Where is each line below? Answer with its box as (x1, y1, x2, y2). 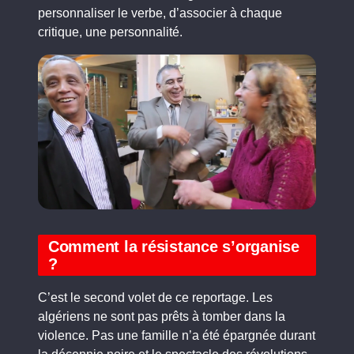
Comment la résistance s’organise (47, 238, 299, 256)
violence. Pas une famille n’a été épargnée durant (38, 329, 315, 343)
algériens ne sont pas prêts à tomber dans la (38, 310, 285, 324)
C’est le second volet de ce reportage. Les (38, 291, 273, 305)
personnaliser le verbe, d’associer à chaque (38, 6, 282, 20)
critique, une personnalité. (38, 24, 183, 39)
